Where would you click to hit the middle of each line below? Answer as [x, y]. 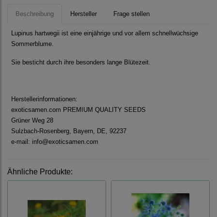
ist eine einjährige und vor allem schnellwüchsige [129, 33]
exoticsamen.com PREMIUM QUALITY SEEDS [78, 110]
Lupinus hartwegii [35, 33]
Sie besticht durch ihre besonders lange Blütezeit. [81, 62]
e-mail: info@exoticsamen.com [55, 142]
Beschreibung [35, 14]
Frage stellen [132, 14]
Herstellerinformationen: [44, 99]
